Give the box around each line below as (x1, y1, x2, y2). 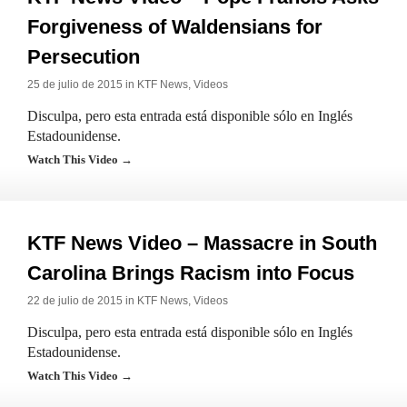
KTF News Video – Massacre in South (27, 232, 377, 254)
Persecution (27, 45, 140, 68)
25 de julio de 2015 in (27, 78, 137, 91)
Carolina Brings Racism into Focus (27, 262, 354, 284)
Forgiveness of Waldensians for (27, 15, 323, 38)
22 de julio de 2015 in (27, 294, 137, 307)
